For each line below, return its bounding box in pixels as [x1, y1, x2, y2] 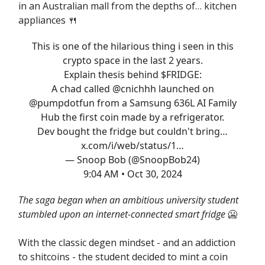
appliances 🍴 [18, 13, 80, 27]
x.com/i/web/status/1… [81, 138, 184, 152]
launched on [156, 82, 214, 95]
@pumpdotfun [28, 96, 95, 109]
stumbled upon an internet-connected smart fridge [18, 207, 228, 221]
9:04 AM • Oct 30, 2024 [83, 167, 182, 180]
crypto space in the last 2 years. [62, 53, 203, 67]
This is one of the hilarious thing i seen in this [31, 39, 234, 53]
